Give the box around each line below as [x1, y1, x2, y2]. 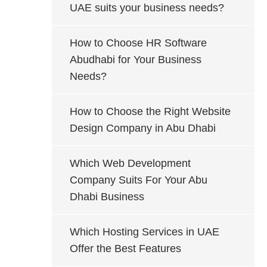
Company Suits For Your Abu [70, 174, 207, 186]
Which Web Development [70, 157, 191, 169]
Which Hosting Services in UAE [70, 226, 219, 238]
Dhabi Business [70, 191, 144, 203]
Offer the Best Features [70, 243, 181, 254]
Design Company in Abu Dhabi [70, 122, 216, 134]
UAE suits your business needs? [70, 2, 224, 14]
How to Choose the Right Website [70, 105, 231, 117]
